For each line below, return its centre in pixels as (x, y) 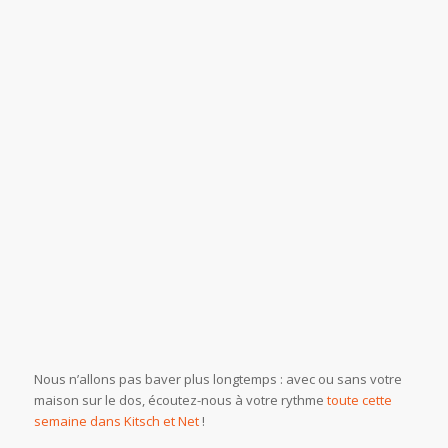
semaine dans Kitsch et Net (116, 421)
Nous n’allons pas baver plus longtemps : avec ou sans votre (217, 379)
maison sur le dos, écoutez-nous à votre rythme (180, 400)
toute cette (359, 400)
